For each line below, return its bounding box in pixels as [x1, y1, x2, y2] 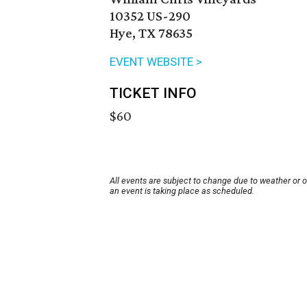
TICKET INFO [110, 85, 197, 102]
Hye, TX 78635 [110, 25, 193, 42]
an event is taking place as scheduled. [110, 186, 254, 197]
